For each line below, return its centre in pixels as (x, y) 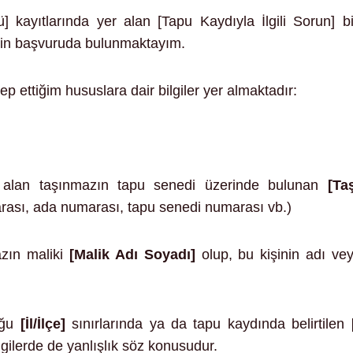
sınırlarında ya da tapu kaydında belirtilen (208, 323)
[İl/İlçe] (43, 323)
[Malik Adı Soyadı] (132, 254)
